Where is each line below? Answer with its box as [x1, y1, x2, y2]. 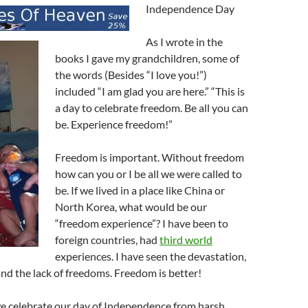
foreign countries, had [55, 233, 159, 246]
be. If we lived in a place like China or [55, 184, 225, 197]
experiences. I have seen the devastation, [55, 250, 246, 263]
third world [159, 233, 212, 246]
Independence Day [146, 2, 234, 15]
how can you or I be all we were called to [55, 167, 242, 180]
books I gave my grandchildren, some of [55, 52, 239, 65]
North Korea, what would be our [55, 200, 207, 213]
